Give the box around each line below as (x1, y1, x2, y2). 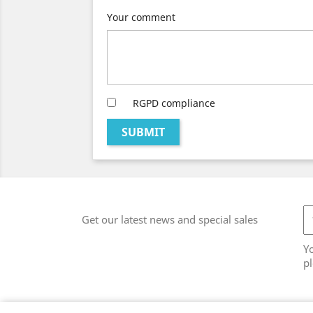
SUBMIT (122, 124, 165, 140)
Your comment (107, 10, 175, 24)
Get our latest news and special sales (82, 212, 258, 227)
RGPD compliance (133, 96, 215, 110)
